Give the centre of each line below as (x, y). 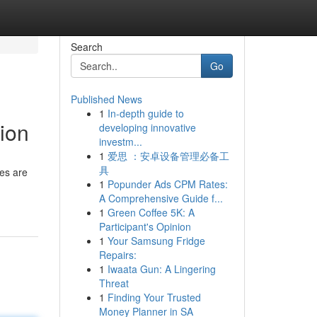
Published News (106, 99)
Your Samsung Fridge (156, 241)
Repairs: (117, 255)
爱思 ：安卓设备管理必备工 (168, 156)
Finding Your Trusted (154, 297)
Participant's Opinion (145, 226)
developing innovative (147, 127)
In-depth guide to (145, 113)
